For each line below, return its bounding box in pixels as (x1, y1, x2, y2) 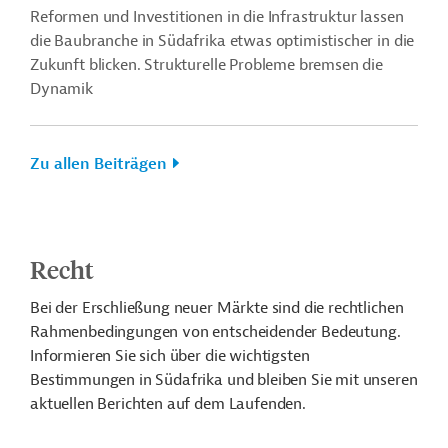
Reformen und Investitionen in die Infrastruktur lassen (30, 7, 404, 27)
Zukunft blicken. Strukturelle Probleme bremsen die (30, 55, 383, 75)
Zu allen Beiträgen (30, 154, 167, 174)
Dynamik (30, 79, 93, 99)
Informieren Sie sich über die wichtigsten (30, 346, 310, 366)
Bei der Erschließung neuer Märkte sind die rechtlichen (30, 298, 404, 318)
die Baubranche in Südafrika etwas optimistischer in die (30, 31, 415, 51)
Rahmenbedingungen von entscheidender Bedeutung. (30, 322, 401, 342)
